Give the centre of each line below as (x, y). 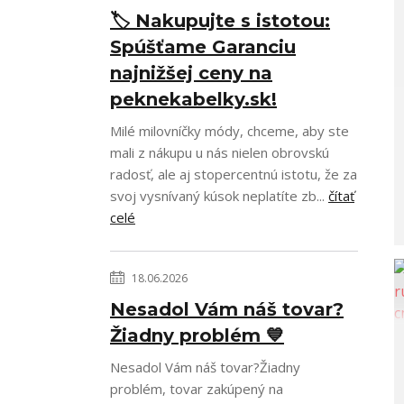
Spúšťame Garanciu (203, 47)
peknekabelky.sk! (193, 100)
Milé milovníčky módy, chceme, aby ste (230, 131)
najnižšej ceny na (191, 73)
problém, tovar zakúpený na (197, 389)
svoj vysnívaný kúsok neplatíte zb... (219, 196)
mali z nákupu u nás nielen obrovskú (220, 153)
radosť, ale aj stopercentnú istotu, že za (234, 174)
